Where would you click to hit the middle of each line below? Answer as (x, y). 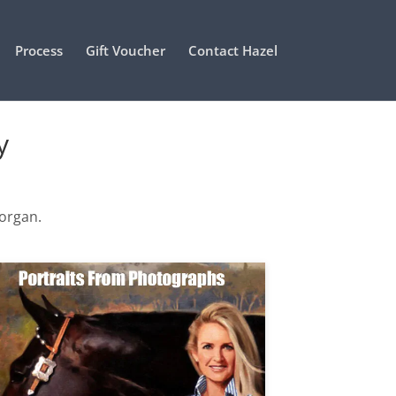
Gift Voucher (125, 50)
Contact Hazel (232, 50)
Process (38, 50)
